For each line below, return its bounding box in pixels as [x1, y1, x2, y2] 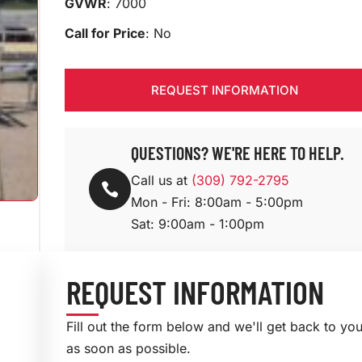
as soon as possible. [65, 339, 191, 356]
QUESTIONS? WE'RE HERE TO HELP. [130, 141, 344, 163]
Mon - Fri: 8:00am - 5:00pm [130, 193, 303, 210]
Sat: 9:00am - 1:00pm [130, 215, 264, 232]
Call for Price [64, 24, 145, 41]
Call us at [130, 171, 192, 188]
